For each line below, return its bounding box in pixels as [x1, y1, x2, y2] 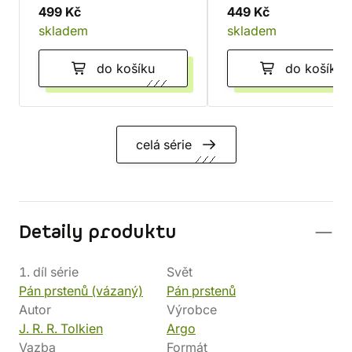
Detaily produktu [19, 220, 177, 245]
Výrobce [167, 302, 217, 317]
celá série [135, 137, 192, 152]
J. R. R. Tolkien [19, 321, 103, 336]
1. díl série [19, 264, 79, 280]
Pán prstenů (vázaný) [19, 283, 143, 299]
